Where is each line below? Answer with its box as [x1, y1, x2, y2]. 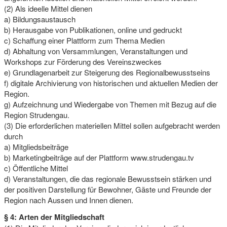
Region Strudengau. [4, 109, 69, 120]
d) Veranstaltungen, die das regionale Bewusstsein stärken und [4, 173, 211, 184]
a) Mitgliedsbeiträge [4, 141, 68, 152]
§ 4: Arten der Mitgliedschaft [4, 211, 104, 222]
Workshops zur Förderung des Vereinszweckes [4, 56, 162, 67]
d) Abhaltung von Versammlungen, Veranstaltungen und [4, 45, 187, 56]
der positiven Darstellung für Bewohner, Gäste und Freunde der [4, 183, 211, 195]
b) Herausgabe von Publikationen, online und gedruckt [4, 24, 182, 35]
